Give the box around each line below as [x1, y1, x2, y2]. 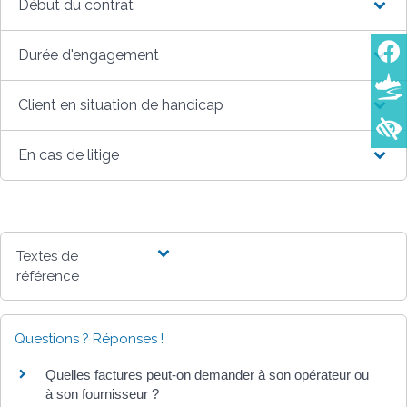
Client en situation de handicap [18, 95, 224, 114]
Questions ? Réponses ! [15, 330, 164, 347]
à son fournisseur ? [45, 385, 159, 402]
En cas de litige [18, 145, 120, 164]
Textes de [16, 247, 79, 264]
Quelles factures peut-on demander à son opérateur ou [45, 366, 369, 382]
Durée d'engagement [18, 45, 160, 64]
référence [16, 267, 80, 284]
